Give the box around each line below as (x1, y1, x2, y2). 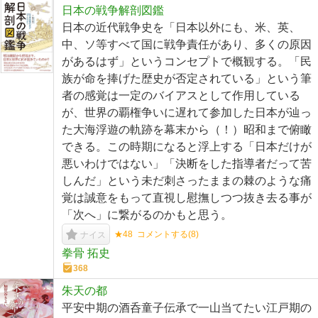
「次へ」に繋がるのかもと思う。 (62, 209, 232, 221)
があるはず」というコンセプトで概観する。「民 (62, 55, 312, 68)
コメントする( (137, 229, 191, 240)
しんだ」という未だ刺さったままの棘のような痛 (62, 175, 312, 187)
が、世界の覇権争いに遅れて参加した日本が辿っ (62, 106, 312, 119)
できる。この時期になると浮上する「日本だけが (62, 141, 312, 153)
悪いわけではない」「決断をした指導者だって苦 (62, 158, 312, 170)
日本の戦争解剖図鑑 (62, 4, 164, 17)
